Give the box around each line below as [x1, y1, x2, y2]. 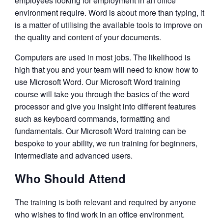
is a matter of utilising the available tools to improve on [15, 19, 202, 30]
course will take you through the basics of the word [15, 88, 190, 100]
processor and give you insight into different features [15, 100, 196, 112]
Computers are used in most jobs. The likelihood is [15, 51, 191, 63]
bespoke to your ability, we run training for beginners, [15, 137, 197, 149]
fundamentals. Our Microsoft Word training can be [15, 125, 186, 137]
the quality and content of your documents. [15, 31, 161, 43]
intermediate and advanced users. [15, 149, 133, 161]
